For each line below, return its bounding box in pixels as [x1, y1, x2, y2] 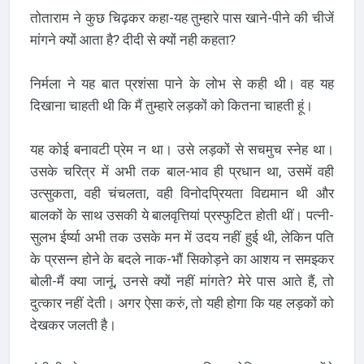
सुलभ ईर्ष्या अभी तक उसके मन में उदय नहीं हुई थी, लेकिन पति [29, 228, 335, 245]
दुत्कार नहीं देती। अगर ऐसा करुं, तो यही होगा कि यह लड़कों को [29, 294, 335, 311]
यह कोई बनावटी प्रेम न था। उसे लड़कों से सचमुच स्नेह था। [29, 141, 335, 158]
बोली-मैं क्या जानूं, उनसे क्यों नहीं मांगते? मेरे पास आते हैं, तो [29, 272, 335, 289]
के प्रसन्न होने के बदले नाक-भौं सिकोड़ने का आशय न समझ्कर [29, 250, 335, 267]
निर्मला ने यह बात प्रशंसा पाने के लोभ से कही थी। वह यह [29, 75, 335, 92]
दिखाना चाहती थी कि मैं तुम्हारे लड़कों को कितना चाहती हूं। [29, 97, 313, 114]
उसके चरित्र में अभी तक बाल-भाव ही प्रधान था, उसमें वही [29, 162, 335, 180]
